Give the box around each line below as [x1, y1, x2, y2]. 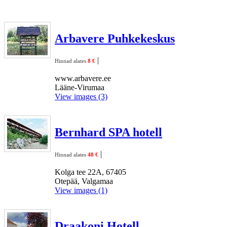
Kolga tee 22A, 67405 [55, 167, 126, 176]
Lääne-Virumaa [55, 83, 104, 92]
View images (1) [55, 185, 107, 195]
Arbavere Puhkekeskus [55, 31, 175, 45]
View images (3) [55, 92, 107, 101]
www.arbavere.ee [55, 73, 111, 83]
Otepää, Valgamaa [55, 176, 113, 185]
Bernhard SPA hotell [55, 125, 162, 139]
